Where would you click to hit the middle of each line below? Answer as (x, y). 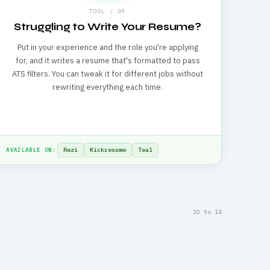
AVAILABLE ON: (31, 150)
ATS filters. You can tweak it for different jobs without (108, 74)
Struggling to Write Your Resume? (108, 27)
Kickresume (108, 150)
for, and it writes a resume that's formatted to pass (108, 60)
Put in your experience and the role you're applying (108, 47)
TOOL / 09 (108, 11)
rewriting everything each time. (108, 87)
